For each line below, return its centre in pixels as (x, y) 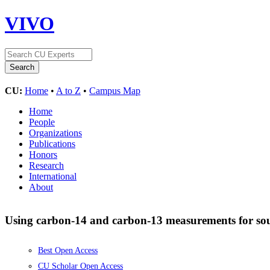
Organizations (55, 133)
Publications (52, 143)
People (42, 122)
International (53, 176)
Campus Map (115, 90)
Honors (43, 154)
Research (46, 165)
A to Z (68, 90)
